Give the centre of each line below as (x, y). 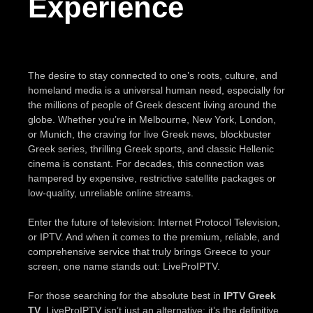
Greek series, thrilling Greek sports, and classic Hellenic (151, 148)
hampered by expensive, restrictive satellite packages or (152, 178)
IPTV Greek (250, 295)
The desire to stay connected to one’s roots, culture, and (153, 75)
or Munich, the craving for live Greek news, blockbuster (150, 134)
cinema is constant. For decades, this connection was (146, 163)
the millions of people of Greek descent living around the (152, 104)
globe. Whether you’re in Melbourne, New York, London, (152, 119)
